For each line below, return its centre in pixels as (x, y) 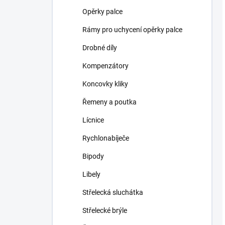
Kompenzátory (105, 66)
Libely (91, 174)
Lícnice (93, 120)
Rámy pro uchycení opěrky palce (132, 30)
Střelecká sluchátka (113, 192)
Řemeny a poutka (109, 102)
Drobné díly (100, 48)
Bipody (93, 156)
